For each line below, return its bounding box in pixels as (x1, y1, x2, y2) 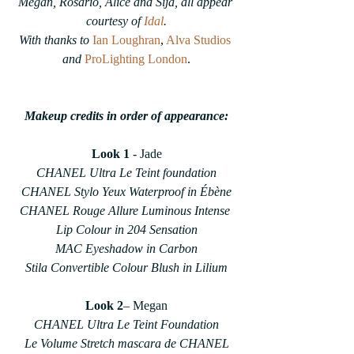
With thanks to (19, 33, 92, 47)
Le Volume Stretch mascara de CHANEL (24, 337, 229, 350)
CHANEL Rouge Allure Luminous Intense (20, 204, 233, 217)
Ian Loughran (92, 33, 160, 47)
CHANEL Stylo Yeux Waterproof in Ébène (21, 185, 232, 198)
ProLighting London (85, 52, 187, 66)
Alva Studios (166, 33, 231, 47)
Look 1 (91, 147, 130, 160)
